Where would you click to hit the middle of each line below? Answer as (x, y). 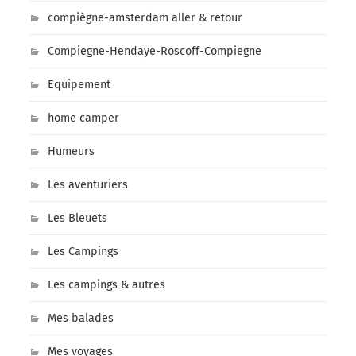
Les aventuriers (87, 185)
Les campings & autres (106, 285)
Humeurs (71, 152)
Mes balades (80, 319)
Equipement (79, 85)
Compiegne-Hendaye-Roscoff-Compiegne (154, 52)
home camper (83, 118)
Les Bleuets (77, 219)
